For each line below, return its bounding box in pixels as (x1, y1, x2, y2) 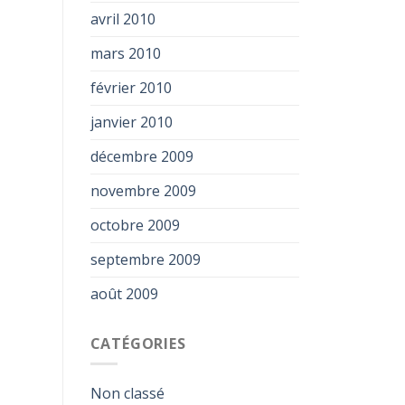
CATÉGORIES (89, 334, 186, 353)
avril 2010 (89, 9, 155, 29)
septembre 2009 (89, 250, 201, 269)
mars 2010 (89, 43, 161, 63)
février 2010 (89, 78, 172, 98)
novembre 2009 (89, 181, 196, 201)
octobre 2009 (89, 215, 180, 235)
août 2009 (89, 284, 158, 304)
